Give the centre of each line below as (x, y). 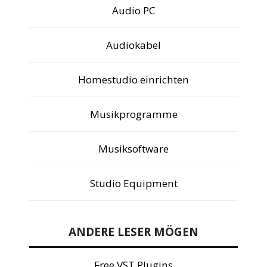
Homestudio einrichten (133, 80)
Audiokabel (133, 45)
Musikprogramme (133, 114)
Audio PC (133, 11)
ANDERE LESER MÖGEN (133, 232)
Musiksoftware (133, 149)
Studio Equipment (133, 184)
